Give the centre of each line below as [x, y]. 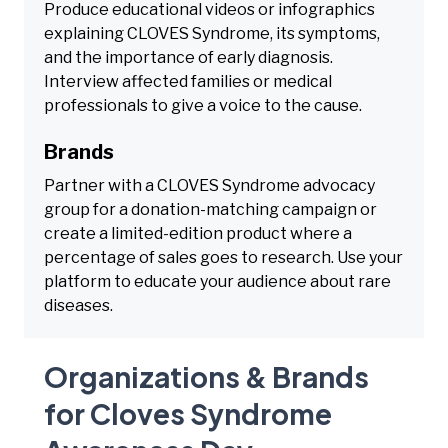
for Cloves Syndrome [188, 413]
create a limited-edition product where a [198, 233]
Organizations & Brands [206, 376]
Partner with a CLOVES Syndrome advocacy [209, 185]
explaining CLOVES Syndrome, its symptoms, [212, 33]
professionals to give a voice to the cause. [203, 105]
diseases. [78, 305]
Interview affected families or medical [188, 81]
